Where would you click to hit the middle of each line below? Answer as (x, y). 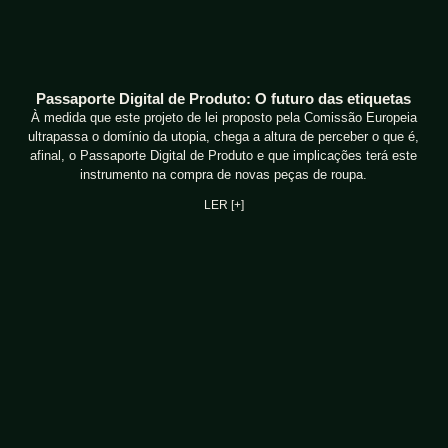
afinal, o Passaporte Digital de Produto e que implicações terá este (224, 156)
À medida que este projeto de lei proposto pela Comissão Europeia (223, 118)
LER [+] (223, 205)
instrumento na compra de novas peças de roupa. (224, 175)
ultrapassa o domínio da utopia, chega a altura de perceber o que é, (224, 137)
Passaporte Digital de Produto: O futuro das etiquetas (224, 99)
